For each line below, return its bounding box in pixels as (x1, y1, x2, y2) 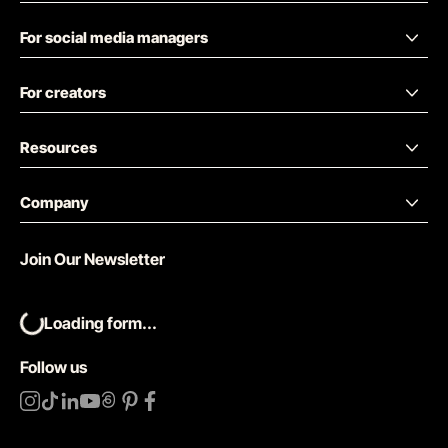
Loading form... (44, 312, 157, 333)
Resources (20, 137, 97, 157)
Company (20, 192, 89, 212)
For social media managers (20, 27, 208, 47)
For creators (20, 82, 106, 102)
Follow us (20, 356, 87, 377)
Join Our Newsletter (20, 248, 165, 269)
